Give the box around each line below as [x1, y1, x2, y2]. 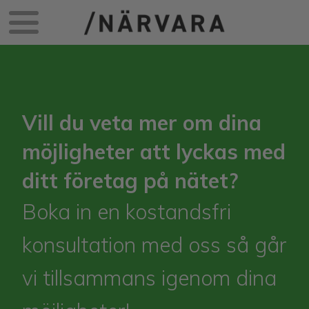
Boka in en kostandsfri [22, 199, 231, 226]
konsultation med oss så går [22, 232, 287, 259]
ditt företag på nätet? [22, 168, 238, 195]
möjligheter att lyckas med [22, 139, 286, 166]
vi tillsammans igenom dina [22, 265, 277, 292]
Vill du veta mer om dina [22, 110, 261, 137]
